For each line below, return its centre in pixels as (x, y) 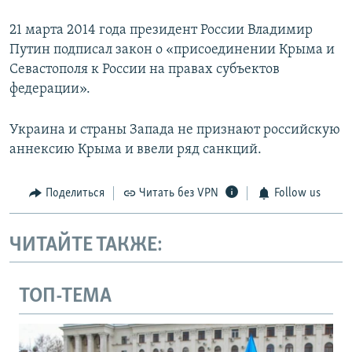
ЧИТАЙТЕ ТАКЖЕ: (86, 245)
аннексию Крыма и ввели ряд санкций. (136, 150)
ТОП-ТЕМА (65, 297)
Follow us (297, 194)
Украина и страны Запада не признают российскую (175, 130)
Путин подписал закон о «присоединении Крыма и (172, 50)
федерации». (50, 90)
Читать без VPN (179, 194)
